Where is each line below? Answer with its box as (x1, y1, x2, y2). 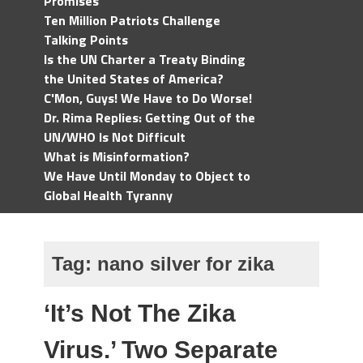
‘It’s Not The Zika (44, 300, 236, 327)
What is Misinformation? (44, 147, 190, 166)
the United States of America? (44, 69, 224, 88)
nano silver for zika (97, 253, 274, 275)
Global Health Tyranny (44, 186, 173, 205)
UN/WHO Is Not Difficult (44, 127, 186, 147)
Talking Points (44, 30, 128, 49)
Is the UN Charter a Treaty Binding (44, 49, 246, 69)
